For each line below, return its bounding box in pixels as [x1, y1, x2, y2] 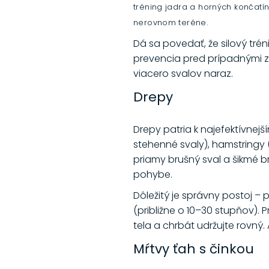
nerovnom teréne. [133, 17, 211, 28]
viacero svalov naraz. [133, 67, 238, 81]
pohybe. [133, 168, 175, 182]
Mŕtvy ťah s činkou [133, 240, 258, 259]
